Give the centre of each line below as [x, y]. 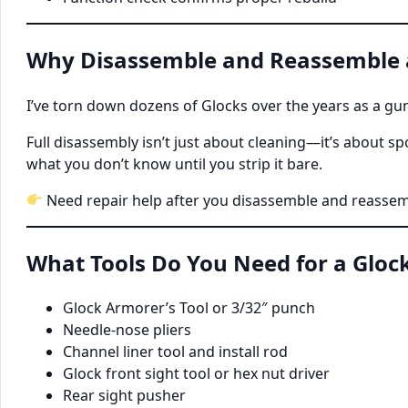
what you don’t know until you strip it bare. [174, 163]
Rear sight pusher [124, 396]
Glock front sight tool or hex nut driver [196, 374]
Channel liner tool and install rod [175, 352]
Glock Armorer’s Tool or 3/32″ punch [189, 308]
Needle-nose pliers [127, 330]
